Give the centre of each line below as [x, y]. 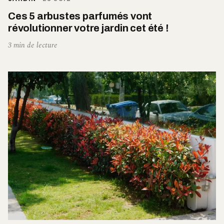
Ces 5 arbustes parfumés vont [80, 16]
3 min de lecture [33, 45]
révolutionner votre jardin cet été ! [88, 28]
